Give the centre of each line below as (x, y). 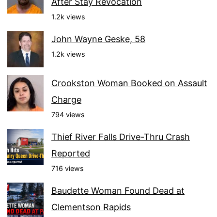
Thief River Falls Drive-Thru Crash (121, 137)
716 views (68, 169)
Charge (66, 100)
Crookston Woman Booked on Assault (129, 83)
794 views (68, 115)
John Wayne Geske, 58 (98, 39)
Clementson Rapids (91, 207)
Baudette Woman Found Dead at (118, 191)
